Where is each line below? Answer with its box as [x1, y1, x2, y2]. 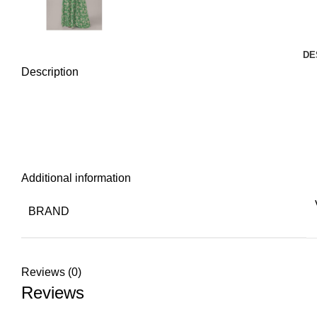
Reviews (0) [21, 266, 81, 279]
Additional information [21, 172, 131, 185]
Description [21, 66, 79, 79]
